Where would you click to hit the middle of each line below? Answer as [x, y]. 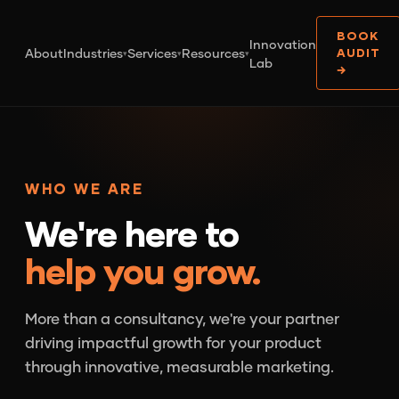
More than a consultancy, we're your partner [182, 318]
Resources [213, 53]
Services [152, 53]
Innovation [283, 44]
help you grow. [143, 270]
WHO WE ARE [85, 188]
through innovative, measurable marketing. [179, 366]
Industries [93, 53]
